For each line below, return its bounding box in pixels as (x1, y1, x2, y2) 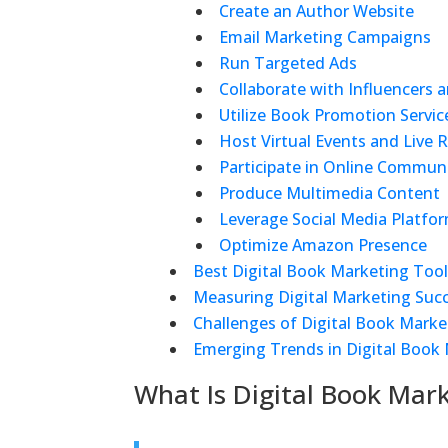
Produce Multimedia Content (219, 181, 441, 204)
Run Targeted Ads (219, 51, 358, 74)
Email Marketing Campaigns (219, 25, 432, 48)
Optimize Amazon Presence (219, 233, 428, 256)
